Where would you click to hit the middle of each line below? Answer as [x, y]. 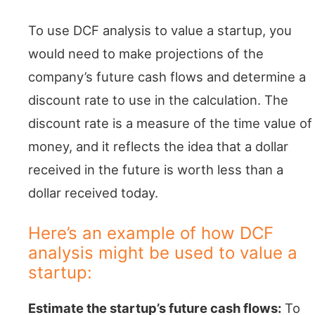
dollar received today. [93, 192]
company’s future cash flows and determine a [167, 76]
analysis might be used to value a [163, 253]
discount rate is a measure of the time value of [170, 123]
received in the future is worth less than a [156, 169]
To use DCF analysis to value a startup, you [160, 30]
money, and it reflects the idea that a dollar [158, 146]
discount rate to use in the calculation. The [158, 99]
